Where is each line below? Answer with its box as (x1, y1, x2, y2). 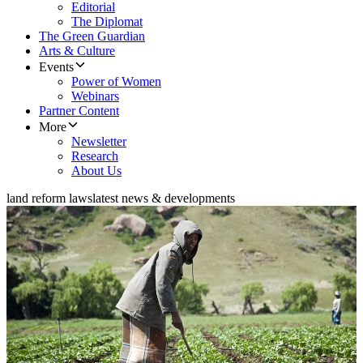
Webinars (71, 89, 119, 104)
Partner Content (39, 104, 119, 118)
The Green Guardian (39, 29, 145, 44)
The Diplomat (71, 15, 143, 29)
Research (71, 149, 118, 164)
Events (39, 60, 74, 75)
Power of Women (71, 75, 161, 89)
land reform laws (6, 191, 92, 206)
